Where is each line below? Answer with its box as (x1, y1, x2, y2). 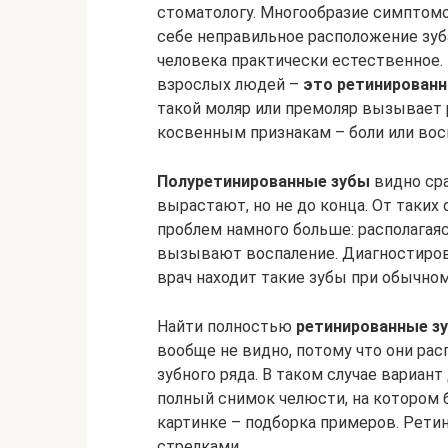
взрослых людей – (157, 75, 303, 94)
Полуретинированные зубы (157, 172, 370, 191)
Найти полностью (157, 317, 296, 336)
